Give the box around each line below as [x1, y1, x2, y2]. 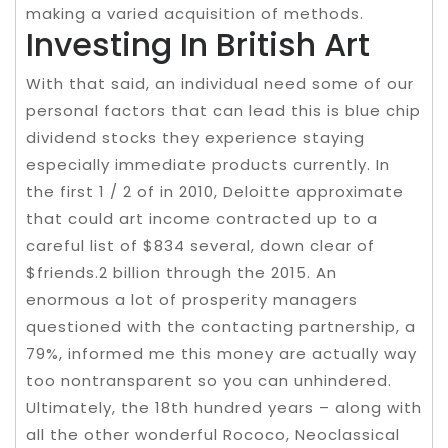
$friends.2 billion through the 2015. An [26, 262, 337, 284]
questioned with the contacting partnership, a [26, 316, 416, 338]
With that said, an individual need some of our [26, 73, 414, 95]
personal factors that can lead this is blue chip [26, 100, 421, 122]
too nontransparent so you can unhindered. [26, 370, 392, 392]
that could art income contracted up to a [26, 208, 378, 230]
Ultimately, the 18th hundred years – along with [26, 397, 422, 419]
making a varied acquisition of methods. [26, 3, 364, 25]
